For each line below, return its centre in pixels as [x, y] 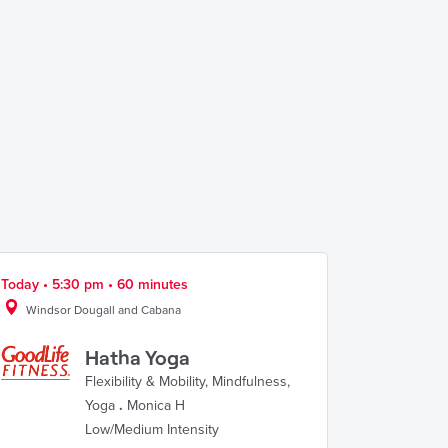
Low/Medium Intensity [152, 429]
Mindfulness [249, 381]
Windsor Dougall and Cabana [103, 310]
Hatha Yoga [137, 357]
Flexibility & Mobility [145, 381]
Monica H [156, 405]
